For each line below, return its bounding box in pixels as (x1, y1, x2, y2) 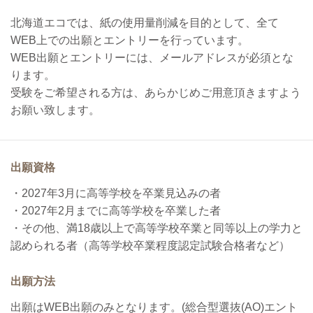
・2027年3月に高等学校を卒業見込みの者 (10, 187, 221, 199)
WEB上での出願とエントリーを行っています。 (10, 34, 249, 46)
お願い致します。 (10, 104, 100, 116)
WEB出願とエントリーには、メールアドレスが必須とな (10, 52, 293, 64)
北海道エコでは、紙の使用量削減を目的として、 (10, 17, 256, 29)
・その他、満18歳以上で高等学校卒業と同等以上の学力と (10, 222, 303, 234)
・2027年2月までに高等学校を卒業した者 (10, 205, 221, 217)
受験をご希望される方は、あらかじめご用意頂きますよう (10, 87, 301, 99)
